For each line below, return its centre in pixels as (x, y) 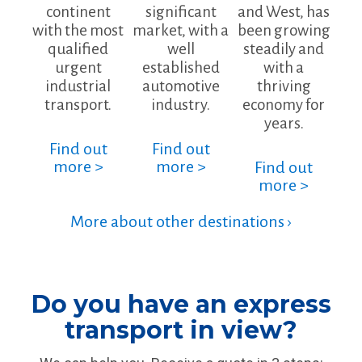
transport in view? (181, 330)
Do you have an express (181, 305)
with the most (78, 30)
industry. (181, 104)
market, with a (181, 30)
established (181, 67)
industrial (78, 86)
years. (284, 123)
